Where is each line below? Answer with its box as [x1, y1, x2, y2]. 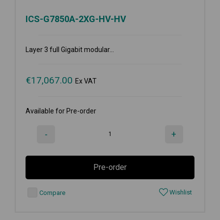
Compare [38, 189, 65, 196]
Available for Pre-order [26, 107, 96, 115]
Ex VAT [75, 77, 97, 85]
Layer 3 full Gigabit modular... [26, 45, 114, 54]
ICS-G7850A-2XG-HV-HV [26, 13, 126, 24]
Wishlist [168, 188, 192, 196]
